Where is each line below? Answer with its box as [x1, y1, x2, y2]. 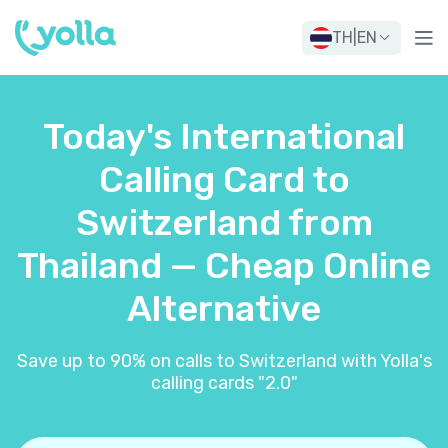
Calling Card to [98, 158, 350, 201]
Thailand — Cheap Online [17, 244, 431, 287]
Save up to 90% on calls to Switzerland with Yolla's [16, 350, 432, 372]
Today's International [43, 115, 405, 158]
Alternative [127, 287, 321, 330]
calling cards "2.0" [150, 372, 298, 394]
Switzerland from [75, 201, 373, 244]
